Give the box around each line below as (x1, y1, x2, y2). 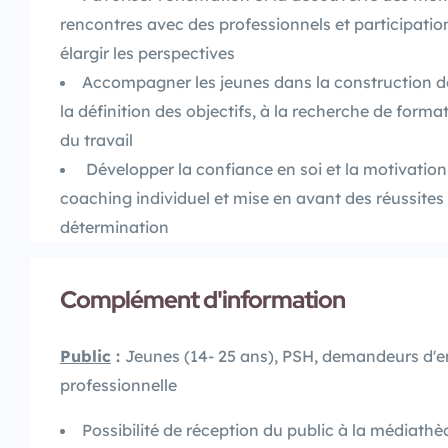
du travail (60, 129, 133, 150)
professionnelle (60, 374, 177, 395)
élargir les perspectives (60, 42, 243, 63)
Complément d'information (60, 283, 345, 315)
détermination (60, 216, 169, 237)
